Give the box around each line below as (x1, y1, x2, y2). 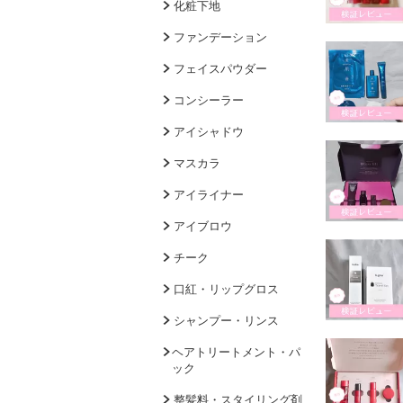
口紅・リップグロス (174, 282, 279, 296)
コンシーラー (174, 94, 244, 107)
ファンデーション (174, 31, 267, 44)
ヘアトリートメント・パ (171, 345, 300, 359)
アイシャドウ (174, 125, 244, 139)
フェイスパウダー (174, 62, 267, 76)
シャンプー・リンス (174, 314, 279, 327)
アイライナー (174, 188, 244, 201)
